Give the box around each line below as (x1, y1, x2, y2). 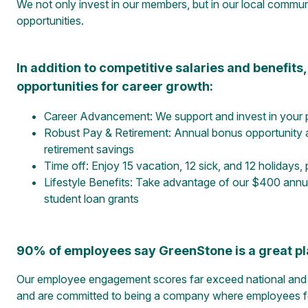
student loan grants (43, 192, 139, 206)
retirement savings (43, 142, 134, 157)
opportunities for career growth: (16, 79, 213, 94)
